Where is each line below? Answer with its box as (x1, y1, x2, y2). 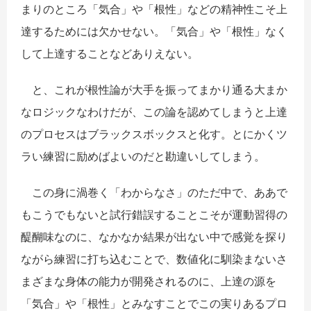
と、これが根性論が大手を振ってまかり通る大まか (21, 82, 287, 96)
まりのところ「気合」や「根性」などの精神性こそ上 (21, 1, 287, 16)
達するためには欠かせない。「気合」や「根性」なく (21, 24, 287, 38)
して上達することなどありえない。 (21, 46, 199, 60)
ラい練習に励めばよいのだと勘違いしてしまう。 (21, 149, 265, 163)
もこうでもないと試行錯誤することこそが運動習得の (21, 207, 287, 221)
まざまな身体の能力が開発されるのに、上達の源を (21, 274, 276, 288)
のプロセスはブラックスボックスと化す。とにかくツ (21, 126, 287, 141)
